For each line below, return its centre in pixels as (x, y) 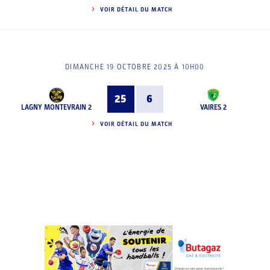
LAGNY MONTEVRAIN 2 (57, 107)
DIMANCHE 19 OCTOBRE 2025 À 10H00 (135, 67)
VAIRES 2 (214, 107)
